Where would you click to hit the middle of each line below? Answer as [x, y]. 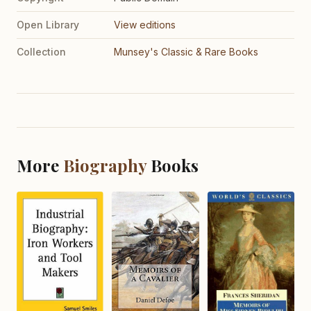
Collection [41, 52]
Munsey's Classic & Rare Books [186, 52]
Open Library [48, 25]
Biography [105, 166]
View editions [145, 25]
